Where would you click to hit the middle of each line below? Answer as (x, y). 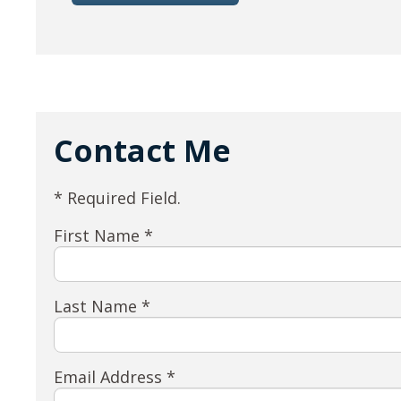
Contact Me (143, 150)
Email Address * (115, 376)
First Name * (104, 235)
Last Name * (102, 306)
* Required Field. (118, 197)
